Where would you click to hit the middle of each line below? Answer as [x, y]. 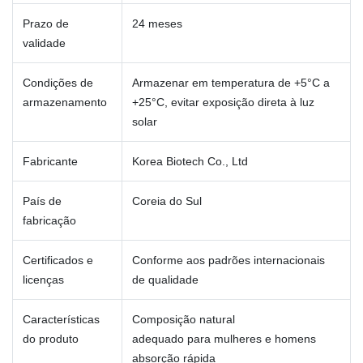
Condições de [58, 83]
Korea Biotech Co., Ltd [190, 162]
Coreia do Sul [167, 201]
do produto [51, 339]
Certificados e [58, 261]
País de [42, 201]
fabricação [49, 221]
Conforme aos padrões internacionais [228, 261]
